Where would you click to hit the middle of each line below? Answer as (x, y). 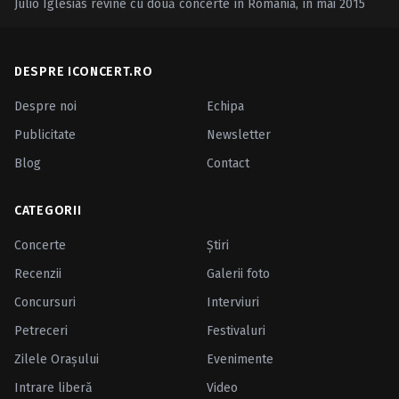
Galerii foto (238, 273)
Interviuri (233, 302)
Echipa (225, 106)
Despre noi (45, 106)
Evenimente (240, 359)
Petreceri (41, 330)
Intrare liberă (53, 387)
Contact (228, 163)
